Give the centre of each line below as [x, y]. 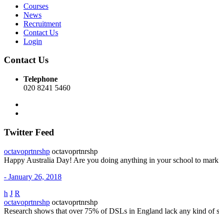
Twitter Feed [29, 132]
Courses [36, 6]
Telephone [41, 79]
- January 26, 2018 [33, 176]
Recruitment [42, 23]
